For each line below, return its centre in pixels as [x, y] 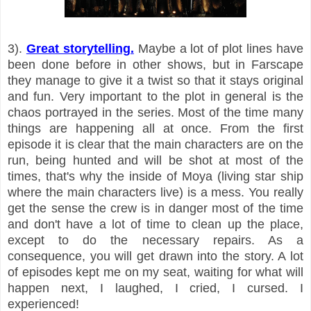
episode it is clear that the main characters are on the [155, 144]
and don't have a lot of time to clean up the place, [155, 224]
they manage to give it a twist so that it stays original [155, 80]
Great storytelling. [80, 48]
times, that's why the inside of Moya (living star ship [155, 176]
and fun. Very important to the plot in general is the [155, 96]
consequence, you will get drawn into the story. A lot [155, 256]
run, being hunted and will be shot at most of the [155, 160]
